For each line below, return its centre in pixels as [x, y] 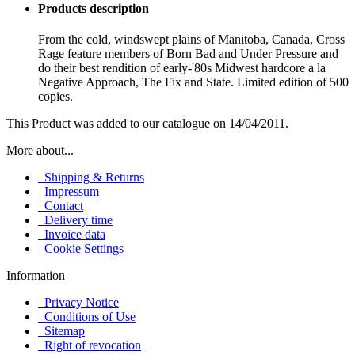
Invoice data [72, 235]
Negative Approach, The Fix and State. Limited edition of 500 [193, 82]
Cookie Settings [81, 249]
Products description [94, 9]
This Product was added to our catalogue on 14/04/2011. [147, 124]
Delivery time [75, 220]
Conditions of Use [87, 317]
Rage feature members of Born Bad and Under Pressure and [188, 54]
